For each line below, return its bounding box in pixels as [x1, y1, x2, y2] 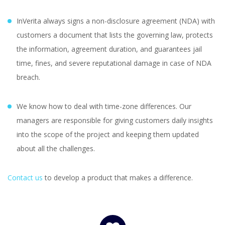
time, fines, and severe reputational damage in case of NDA [17, 58, 211, 68]
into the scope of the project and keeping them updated [17, 129, 199, 139]
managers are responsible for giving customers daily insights [17, 115, 213, 125]
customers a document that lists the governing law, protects [17, 30, 213, 40]
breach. [17, 72, 40, 82]
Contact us [8, 172, 43, 182]
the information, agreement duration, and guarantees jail [17, 44, 202, 54]
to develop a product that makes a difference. [43, 172, 193, 182]
